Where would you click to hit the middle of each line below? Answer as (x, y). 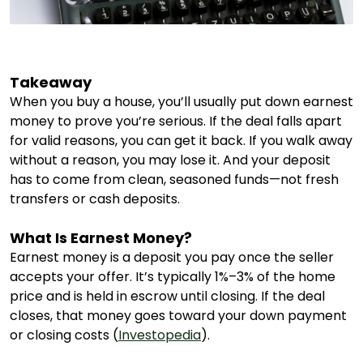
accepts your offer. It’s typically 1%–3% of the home (173, 276)
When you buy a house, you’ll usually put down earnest (181, 101)
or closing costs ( (64, 335)
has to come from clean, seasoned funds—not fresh (174, 179)
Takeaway (51, 82)
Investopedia (160, 335)
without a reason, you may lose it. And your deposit (170, 160)
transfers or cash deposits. (95, 199)
